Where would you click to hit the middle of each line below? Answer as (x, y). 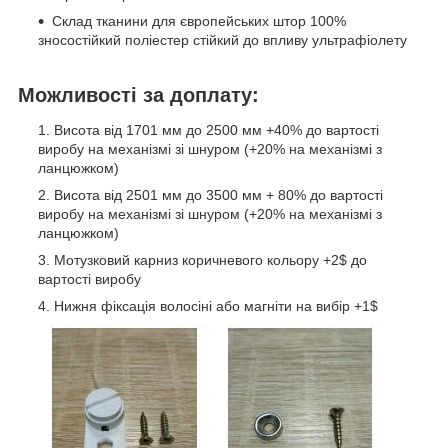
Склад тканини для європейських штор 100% (199, 20)
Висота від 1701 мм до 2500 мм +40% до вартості (216, 130)
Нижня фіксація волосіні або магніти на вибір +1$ (216, 306)
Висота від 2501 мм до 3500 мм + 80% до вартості (218, 195)
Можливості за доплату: (138, 94)
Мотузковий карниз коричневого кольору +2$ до (210, 260)
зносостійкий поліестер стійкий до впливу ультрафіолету (222, 39)
